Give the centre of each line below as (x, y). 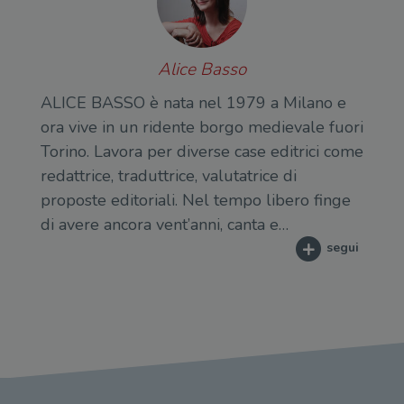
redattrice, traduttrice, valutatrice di (169, 175)
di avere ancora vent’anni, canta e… (165, 224)
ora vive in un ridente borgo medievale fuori (202, 127)
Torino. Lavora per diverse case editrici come (202, 151)
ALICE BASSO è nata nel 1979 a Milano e (193, 102)
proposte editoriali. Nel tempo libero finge (196, 200)
